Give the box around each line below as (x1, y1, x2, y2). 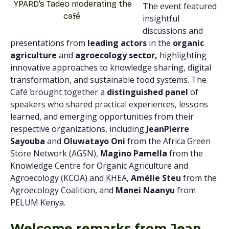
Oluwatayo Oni (63, 135, 127, 147)
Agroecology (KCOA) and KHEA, (10, 172, 129, 184)
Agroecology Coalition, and (10, 185, 116, 196)
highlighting (157, 50, 207, 61)
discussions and (143, 25, 203, 36)
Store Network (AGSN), (10, 148, 100, 159)
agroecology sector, (73, 50, 157, 61)
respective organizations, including (10, 123, 146, 134)
